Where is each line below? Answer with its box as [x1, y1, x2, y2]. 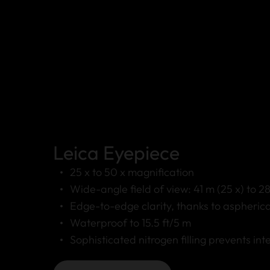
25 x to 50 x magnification [70, 165, 194, 180]
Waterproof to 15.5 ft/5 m [70, 216, 191, 230]
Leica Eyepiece [53, 140, 180, 165]
